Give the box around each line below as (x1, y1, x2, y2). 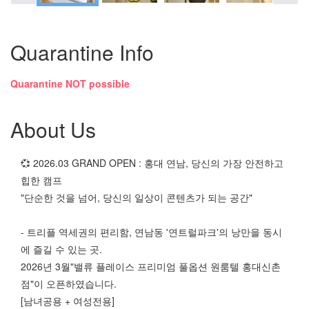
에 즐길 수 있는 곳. (21, 242, 102, 256)
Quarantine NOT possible (10, 77, 130, 90)
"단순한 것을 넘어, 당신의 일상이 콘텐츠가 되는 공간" (21, 190, 252, 204)
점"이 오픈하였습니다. (21, 277, 117, 290)
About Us (10, 114, 96, 144)
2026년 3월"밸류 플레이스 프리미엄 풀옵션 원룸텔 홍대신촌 (21, 259, 281, 273)
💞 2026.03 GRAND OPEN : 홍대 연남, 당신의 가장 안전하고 (21, 156, 283, 170)
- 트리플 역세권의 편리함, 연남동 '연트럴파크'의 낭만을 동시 (21, 225, 282, 239)
